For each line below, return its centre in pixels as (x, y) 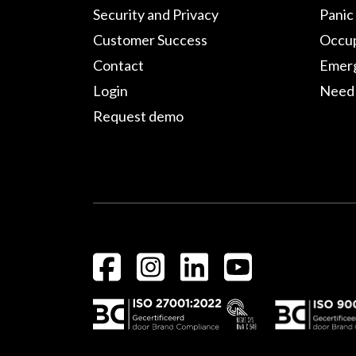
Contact (118, 65)
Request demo (138, 116)
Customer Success (150, 40)
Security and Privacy (156, 14)
